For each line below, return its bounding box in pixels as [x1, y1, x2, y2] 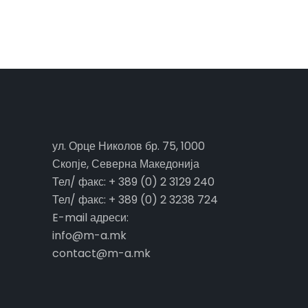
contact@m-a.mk [52, 245, 151, 261]
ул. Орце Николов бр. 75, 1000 [52, 137, 205, 154]
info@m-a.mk [52, 227, 126, 243]
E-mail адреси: [52, 209, 129, 225]
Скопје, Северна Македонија [52, 155, 199, 172]
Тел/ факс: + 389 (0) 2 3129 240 [52, 173, 214, 190]
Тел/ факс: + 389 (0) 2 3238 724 [52, 191, 218, 208]
